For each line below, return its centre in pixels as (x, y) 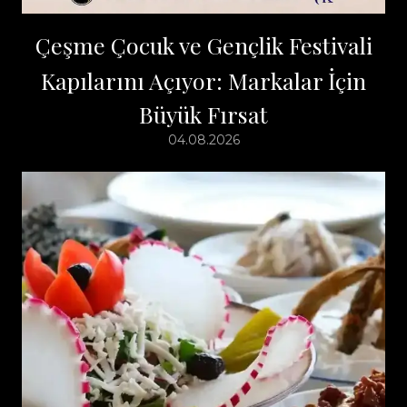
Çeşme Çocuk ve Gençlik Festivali (203, 45)
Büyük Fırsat (203, 114)
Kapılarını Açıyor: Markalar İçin (203, 80)
